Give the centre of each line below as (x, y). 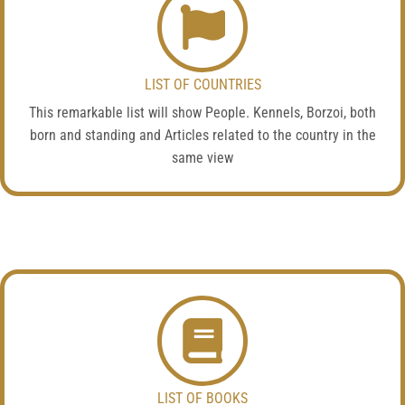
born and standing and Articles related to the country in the (202, 136)
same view (202, 159)
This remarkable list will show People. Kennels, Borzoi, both (202, 113)
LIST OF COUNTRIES (202, 85)
